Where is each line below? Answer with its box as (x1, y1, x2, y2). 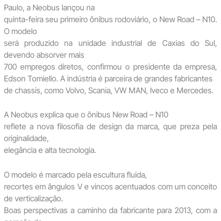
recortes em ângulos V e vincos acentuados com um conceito (3, 182, 218, 191)
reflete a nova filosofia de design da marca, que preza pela (3, 121, 218, 132)
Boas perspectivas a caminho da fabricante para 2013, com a (3, 205, 218, 215)
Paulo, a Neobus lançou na (3, 2, 95, 12)
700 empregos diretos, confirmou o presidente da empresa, (3, 61, 218, 72)
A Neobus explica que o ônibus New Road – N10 (3, 110, 168, 120)
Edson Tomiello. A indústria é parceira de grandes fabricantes (3, 73, 213, 83)
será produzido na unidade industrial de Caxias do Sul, (3, 37, 218, 48)
